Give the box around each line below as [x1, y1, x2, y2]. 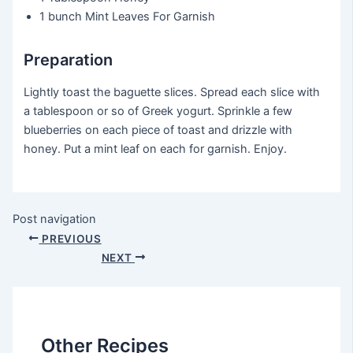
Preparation [24, 50, 113, 69]
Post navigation [12, 212, 96, 227]
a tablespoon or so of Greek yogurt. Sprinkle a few [24, 103, 293, 118]
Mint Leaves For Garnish [85, 9, 216, 24]
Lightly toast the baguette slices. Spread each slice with [24, 84, 321, 99]
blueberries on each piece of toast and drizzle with [24, 122, 293, 137]
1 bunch [39, 9, 83, 24]
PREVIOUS [39, 232, 102, 245]
